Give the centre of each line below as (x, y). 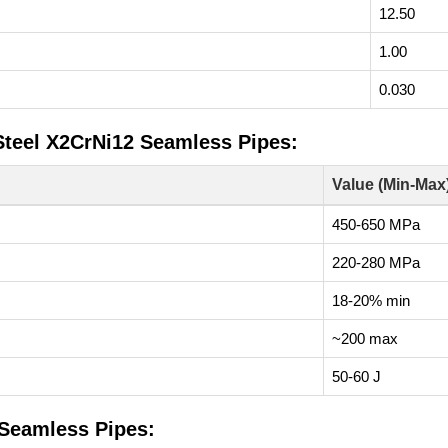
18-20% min (371, 300)
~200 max (365, 338)
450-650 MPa (376, 224)
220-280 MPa (376, 262)
